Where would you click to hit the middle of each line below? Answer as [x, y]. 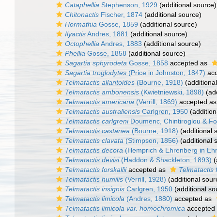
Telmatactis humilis [94, 179]
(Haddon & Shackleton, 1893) [165, 160]
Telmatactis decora [94, 150]
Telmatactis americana [100, 102]
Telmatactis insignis [95, 189]
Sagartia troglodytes [96, 73]
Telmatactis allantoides [100, 82]
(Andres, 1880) [148, 199]
